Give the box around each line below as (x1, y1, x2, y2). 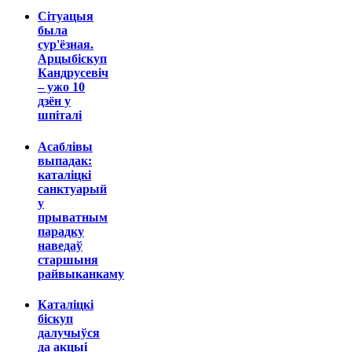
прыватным (38, 210, 108, 224)
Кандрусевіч (38, 66, 108, 80)
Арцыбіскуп (38, 52, 107, 66)
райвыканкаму (38, 266, 124, 280)
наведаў (38, 238, 82, 252)
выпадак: (38, 153, 92, 167)
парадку (38, 224, 84, 238)
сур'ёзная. (38, 38, 93, 52)
